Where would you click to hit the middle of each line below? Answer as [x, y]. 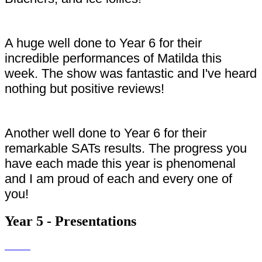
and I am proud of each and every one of [118, 178]
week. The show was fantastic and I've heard [131, 73]
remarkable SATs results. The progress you [126, 148]
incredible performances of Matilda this [113, 58]
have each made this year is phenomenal [120, 163]
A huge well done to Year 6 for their [103, 43]
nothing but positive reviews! [85, 88]
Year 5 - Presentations [70, 221]
